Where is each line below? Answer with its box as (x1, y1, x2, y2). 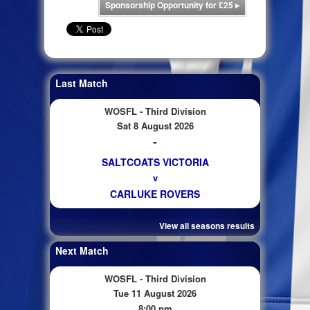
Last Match (55, 76, 108, 90)
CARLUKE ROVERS (110, 187, 200, 201)
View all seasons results (159, 219, 255, 232)
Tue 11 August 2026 (113, 286, 197, 300)
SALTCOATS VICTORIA (101, 155, 209, 169)
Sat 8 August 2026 (116, 119, 194, 132)
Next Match (55, 244, 109, 257)
